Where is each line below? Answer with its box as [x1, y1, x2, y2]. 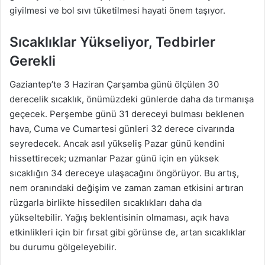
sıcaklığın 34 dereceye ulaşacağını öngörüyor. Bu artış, [9, 167, 239, 179]
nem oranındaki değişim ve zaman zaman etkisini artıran [9, 182, 244, 194]
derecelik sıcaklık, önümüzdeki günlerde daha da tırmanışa [9, 93, 254, 105]
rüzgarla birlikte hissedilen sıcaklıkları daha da [9, 197, 202, 209]
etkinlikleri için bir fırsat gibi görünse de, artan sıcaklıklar [9, 227, 246, 238]
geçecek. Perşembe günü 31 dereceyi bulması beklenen [9, 108, 244, 120]
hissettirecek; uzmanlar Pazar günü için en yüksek [9, 153, 219, 164]
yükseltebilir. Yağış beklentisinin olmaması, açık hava [9, 212, 229, 224]
